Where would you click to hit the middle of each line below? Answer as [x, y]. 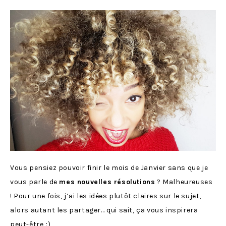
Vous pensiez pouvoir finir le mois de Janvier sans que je [109, 167]
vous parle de [35, 182]
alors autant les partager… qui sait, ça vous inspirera [104, 210]
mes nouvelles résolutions [107, 182]
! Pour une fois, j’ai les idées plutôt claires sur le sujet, [106, 196]
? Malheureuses [184, 182]
